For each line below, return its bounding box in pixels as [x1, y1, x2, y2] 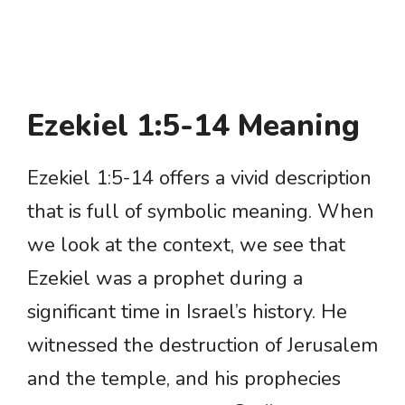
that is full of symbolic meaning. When [27, 198, 374, 226]
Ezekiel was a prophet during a [27, 265, 303, 293]
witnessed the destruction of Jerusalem [27, 332, 378, 360]
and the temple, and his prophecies [27, 365, 341, 393]
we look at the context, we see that [27, 231, 345, 259]
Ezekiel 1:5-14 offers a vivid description [27, 165, 372, 193]
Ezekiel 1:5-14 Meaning [27, 106, 360, 147]
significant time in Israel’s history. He [27, 298, 347, 326]
